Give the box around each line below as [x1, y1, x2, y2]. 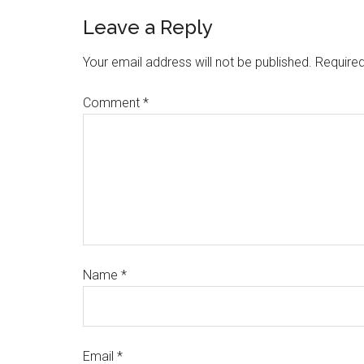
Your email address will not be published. [83, 54, 312, 70]
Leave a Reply [83, 15, 213, 39]
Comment [83, 95, 143, 110]
